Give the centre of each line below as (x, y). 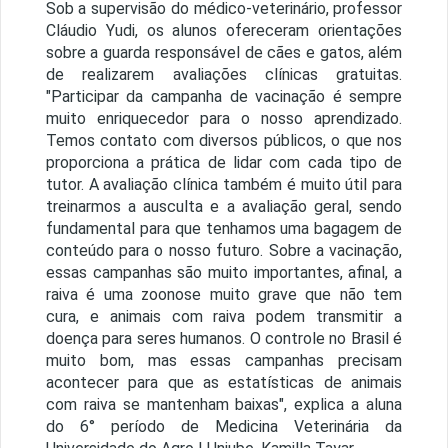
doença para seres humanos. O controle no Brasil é (224, 339)
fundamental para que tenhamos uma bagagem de (224, 229)
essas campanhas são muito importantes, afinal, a (224, 273)
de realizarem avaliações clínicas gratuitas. (224, 75)
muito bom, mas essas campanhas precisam (224, 361)
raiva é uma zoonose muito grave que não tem (224, 295)
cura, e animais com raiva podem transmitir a (224, 317)
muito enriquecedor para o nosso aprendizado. (224, 119)
